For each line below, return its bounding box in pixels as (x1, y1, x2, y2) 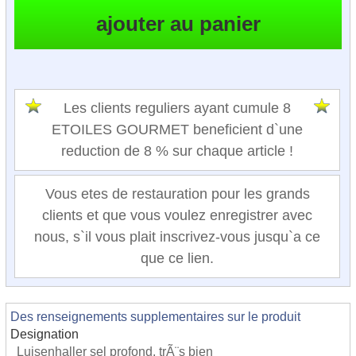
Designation (10, 327, 79, 342)
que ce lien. (141, 250, 214, 267)
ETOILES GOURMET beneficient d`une (52, 122, 303, 138)
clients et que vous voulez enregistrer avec (42, 207, 312, 224)
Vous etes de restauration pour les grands (44, 186, 310, 203)
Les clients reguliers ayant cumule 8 (64, 100, 291, 117)
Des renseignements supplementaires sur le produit (10, 309, 300, 324)
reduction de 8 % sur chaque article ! (61, 143, 293, 160)
